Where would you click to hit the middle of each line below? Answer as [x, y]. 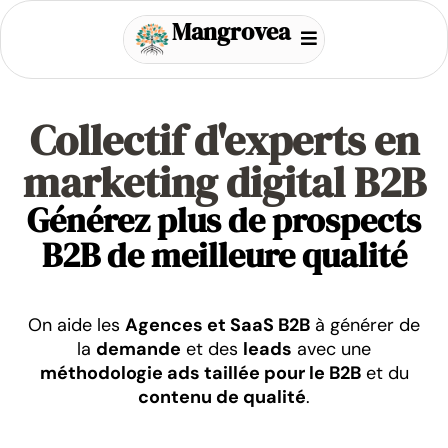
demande [138, 348]
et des [212, 348]
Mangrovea [231, 31]
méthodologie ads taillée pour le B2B [200, 372]
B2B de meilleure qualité [224, 254]
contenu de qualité [222, 396]
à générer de [365, 324]
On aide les [76, 324]
